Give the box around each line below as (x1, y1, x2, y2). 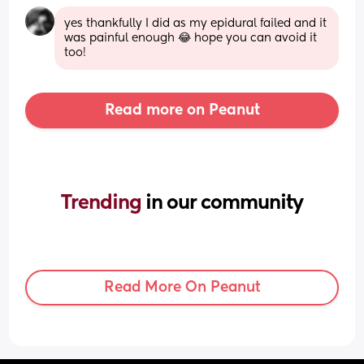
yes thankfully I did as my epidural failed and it (64, 17, 327, 29)
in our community (145, 193, 303, 213)
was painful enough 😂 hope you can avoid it (64, 32, 318, 44)
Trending (61, 193, 145, 213)
